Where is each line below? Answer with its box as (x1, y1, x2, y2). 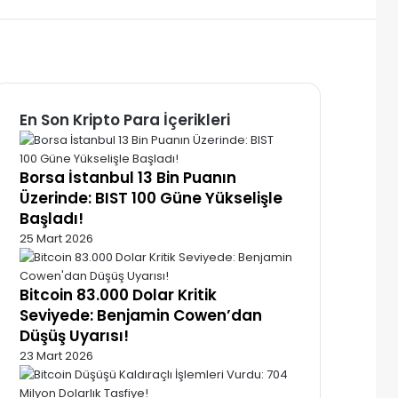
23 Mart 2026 (20, 346, 93, 364)
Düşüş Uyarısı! (20, 324, 129, 346)
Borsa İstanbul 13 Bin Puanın (20, 166, 236, 188)
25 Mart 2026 (20, 229, 93, 247)
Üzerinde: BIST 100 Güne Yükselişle (20, 187, 283, 209)
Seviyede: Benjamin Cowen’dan (20, 304, 262, 326)
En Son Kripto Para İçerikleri (20, 108, 230, 131)
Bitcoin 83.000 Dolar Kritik (20, 283, 217, 306)
